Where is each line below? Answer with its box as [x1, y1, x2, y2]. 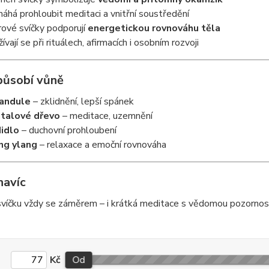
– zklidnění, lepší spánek [30, 95, 134, 108]
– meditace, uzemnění [59, 109, 153, 122]
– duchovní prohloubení [19, 124, 116, 137]
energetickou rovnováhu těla [87, 22, 220, 35]
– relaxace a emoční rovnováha [37, 138, 166, 151]
